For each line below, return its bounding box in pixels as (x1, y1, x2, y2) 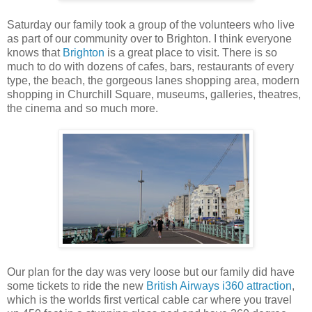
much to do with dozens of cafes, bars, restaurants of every (7, 61, 294, 73)
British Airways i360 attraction (146, 280, 292, 292)
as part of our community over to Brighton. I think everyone (7, 33, 292, 45)
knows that (7, 47, 63, 59)
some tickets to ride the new (7, 280, 146, 292)
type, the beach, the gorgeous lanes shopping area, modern (7, 75, 299, 87)
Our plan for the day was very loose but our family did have (7, 266, 295, 279)
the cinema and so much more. (7, 102, 158, 115)
